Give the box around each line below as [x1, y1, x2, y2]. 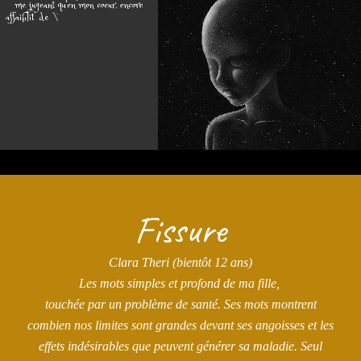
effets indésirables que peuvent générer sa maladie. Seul [39, 339, 322, 353]
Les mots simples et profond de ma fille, [78, 276, 283, 290]
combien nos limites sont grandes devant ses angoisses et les [27, 318, 334, 332]
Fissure [135, 205, 226, 254]
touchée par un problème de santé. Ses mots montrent [44, 297, 317, 311]
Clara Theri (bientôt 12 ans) [109, 255, 252, 269]
